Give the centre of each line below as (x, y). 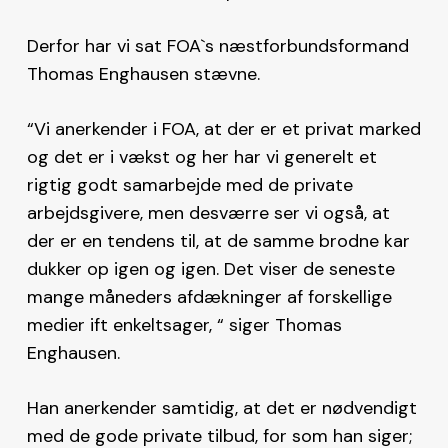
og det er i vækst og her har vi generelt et (201, 156)
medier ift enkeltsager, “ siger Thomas (184, 324)
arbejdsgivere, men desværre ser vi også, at (208, 212)
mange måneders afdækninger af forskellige (209, 296)
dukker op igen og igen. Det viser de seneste (210, 268)
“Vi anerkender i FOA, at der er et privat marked (223, 128)
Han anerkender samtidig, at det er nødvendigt (221, 407)
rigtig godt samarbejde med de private (189, 184)
